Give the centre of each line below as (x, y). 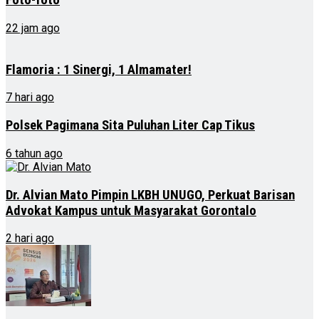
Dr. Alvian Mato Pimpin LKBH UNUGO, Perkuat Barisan (150, 195)
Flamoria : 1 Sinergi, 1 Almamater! (99, 69)
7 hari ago (30, 98)
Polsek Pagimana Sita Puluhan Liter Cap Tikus (130, 126)
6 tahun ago (34, 153)
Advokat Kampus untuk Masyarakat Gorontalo (131, 210)
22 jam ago (33, 28)
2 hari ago (30, 239)
